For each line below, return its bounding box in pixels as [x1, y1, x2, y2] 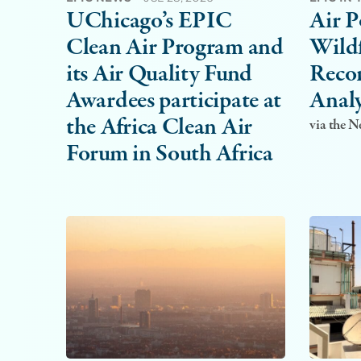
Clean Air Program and [66, 31, 284, 64]
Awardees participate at [66, 84, 282, 118]
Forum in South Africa [66, 137, 273, 171]
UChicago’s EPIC [66, 4, 232, 38]
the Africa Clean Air [66, 110, 252, 144]
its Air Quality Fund [66, 57, 252, 91]
